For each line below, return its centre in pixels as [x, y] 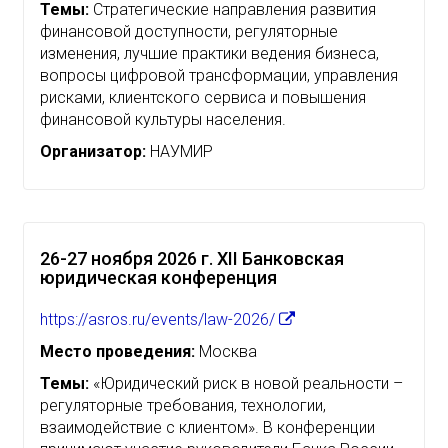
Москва [226, 351]
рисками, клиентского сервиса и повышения [203, 97]
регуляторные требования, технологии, [183, 405]
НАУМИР [179, 151]
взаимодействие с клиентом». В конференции [207, 427]
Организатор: [93, 151]
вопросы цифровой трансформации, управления [219, 75]
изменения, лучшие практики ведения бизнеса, [209, 53]
